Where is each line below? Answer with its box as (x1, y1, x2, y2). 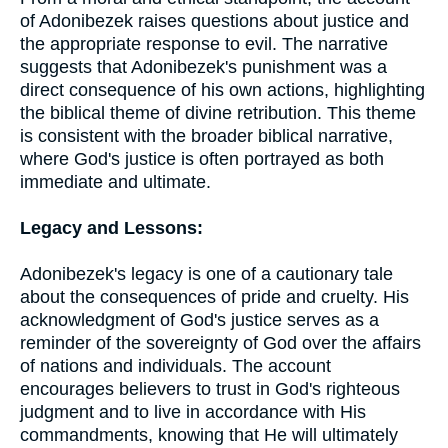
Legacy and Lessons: (20, 218, 203, 238)
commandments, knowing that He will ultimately (20, 425, 398, 445)
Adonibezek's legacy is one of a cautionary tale (20, 264, 393, 284)
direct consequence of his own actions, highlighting (20, 80, 425, 100)
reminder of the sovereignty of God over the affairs (20, 333, 421, 353)
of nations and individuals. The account (20, 356, 331, 376)
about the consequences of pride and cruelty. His (20, 287, 409, 307)
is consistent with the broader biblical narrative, (20, 126, 393, 146)
